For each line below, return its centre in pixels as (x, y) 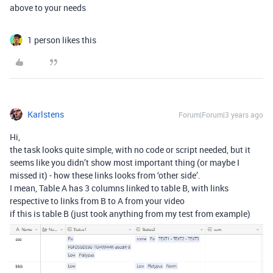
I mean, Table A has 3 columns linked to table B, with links (119, 188)
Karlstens (46, 114)
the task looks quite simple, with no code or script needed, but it (130, 149)
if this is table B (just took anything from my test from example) (130, 213)
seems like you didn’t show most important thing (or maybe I (125, 162)
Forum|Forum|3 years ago (221, 114)
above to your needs (48, 7)
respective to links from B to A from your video (97, 200)
